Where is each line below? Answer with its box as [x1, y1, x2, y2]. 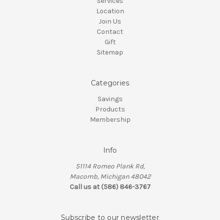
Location [96, 7, 124, 16]
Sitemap [97, 48, 123, 57]
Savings [97, 95, 123, 104]
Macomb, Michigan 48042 [69, 172, 151, 181]
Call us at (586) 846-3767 [69, 183, 151, 192]
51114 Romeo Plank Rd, [75, 162, 145, 171]
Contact [97, 27, 123, 36]
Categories [90, 79, 130, 88]
